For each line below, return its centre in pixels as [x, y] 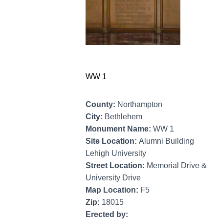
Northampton [140, 105]
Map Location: [113, 190]
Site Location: [112, 141]
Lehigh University [116, 153]
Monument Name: [119, 129]
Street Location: [116, 166]
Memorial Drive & [177, 166]
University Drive [113, 178]
